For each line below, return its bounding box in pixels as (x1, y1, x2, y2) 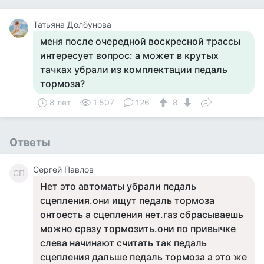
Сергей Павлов (33, 164, 94, 174)
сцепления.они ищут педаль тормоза (40, 194, 214, 206)
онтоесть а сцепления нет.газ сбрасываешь (40, 209, 243, 220)
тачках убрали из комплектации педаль (40, 64, 227, 75)
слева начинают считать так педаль (40, 237, 207, 249)
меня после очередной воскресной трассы (40, 35, 240, 47)
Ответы (9, 136, 51, 148)
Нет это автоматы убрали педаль (40, 180, 196, 192)
